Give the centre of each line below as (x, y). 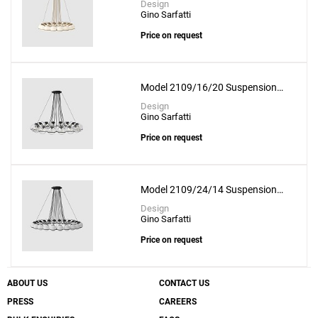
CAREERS (178, 302)
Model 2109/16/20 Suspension (209, 88)
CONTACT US (184, 284)
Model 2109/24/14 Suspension (209, 190)
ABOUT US (27, 284)
